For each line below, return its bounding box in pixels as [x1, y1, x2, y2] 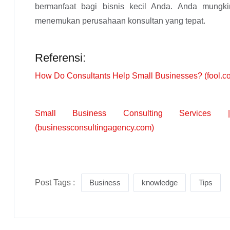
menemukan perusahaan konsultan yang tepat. [35, 16, 205, 25]
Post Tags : [35, 178, 77, 187]
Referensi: [35, 51, 86, 64]
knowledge [142, 178, 178, 187]
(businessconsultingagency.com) [35, 123, 154, 132]
